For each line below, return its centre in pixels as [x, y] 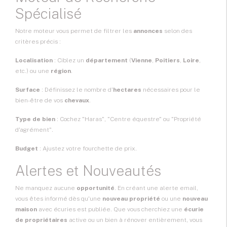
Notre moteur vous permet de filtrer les [74, 31]
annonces [148, 31]
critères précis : [38, 42]
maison [26, 210]
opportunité [96, 188]
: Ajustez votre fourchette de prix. [87, 149]
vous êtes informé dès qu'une [59, 199]
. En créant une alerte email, [156, 188]
